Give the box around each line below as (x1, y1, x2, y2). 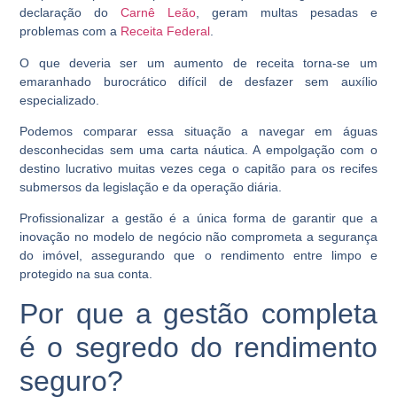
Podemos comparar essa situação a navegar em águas (19, 123, 378, 138)
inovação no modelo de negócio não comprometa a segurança (19, 230, 378, 245)
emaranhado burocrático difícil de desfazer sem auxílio (19, 74, 378, 89)
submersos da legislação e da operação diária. (19, 179, 286, 194)
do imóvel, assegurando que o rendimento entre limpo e (19, 248, 378, 263)
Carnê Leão (121, 5, 197, 20)
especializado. (19, 92, 100, 107)
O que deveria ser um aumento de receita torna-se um (19, 55, 378, 70)
